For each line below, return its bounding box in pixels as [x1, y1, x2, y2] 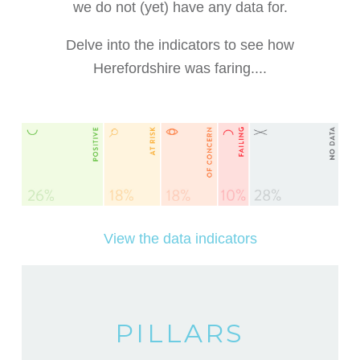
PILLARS [115, 317, 245, 349]
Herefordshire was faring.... [93, 60, 267, 77]
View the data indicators [103, 230, 257, 247]
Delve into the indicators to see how [66, 37, 294, 54]
